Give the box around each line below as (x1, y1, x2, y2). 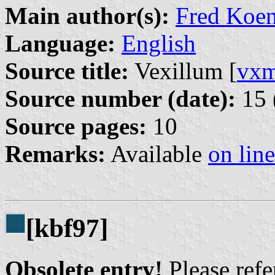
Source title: (5, 57, 129, 84)
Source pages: (5, 112, 147, 139)
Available (106, 140, 208, 167)
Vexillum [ (129, 57, 237, 84)
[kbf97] (26, 214, 108, 243)
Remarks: (5, 140, 106, 167)
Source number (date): (5, 85, 236, 112)
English (122, 29, 196, 56)
